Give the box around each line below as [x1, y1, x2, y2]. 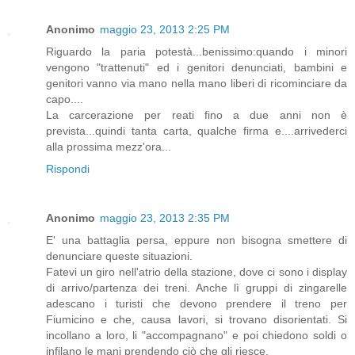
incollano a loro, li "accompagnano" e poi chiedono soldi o [46, 328, 347, 342]
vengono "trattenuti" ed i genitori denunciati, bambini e [46, 60, 347, 74]
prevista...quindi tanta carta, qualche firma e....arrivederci [46, 124, 347, 137]
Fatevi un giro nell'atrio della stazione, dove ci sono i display [46, 265, 347, 278]
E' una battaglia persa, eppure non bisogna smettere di [46, 233, 347, 246]
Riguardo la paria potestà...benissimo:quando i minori [46, 44, 347, 58]
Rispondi [46, 162, 90, 175]
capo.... [46, 92, 83, 105]
